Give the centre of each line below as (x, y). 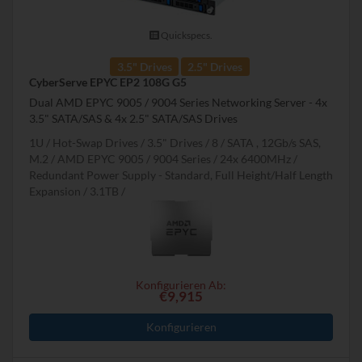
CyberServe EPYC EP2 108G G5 (108, 82)
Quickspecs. (186, 36)
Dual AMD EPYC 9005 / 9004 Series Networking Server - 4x (178, 103)
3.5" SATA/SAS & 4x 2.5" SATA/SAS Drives (133, 119)
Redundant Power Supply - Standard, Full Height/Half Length (181, 175)
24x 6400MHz (257, 159)
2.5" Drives (215, 66)
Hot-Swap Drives (95, 143)
